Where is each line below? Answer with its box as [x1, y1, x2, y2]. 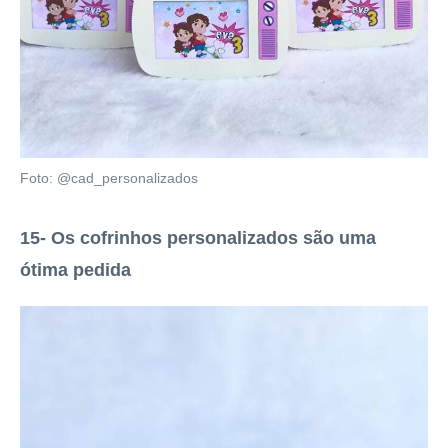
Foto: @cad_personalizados [20, 170, 198, 186]
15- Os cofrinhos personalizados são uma [20, 227, 376, 248]
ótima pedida [20, 259, 131, 280]
